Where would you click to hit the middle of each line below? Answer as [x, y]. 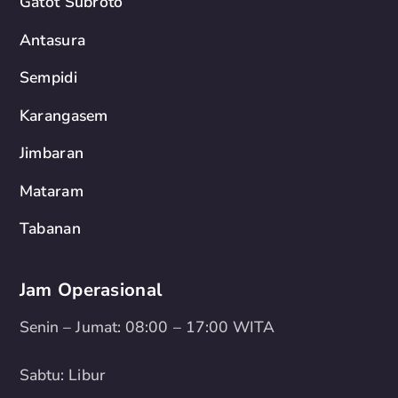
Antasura [52, 40]
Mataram [51, 191]
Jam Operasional [91, 290]
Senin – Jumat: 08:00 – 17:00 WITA [147, 326]
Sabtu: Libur [62, 375]
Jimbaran [52, 153]
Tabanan [50, 229]
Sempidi [48, 78]
